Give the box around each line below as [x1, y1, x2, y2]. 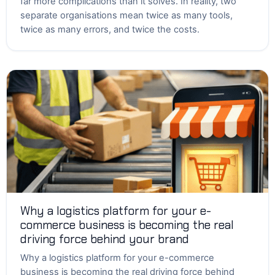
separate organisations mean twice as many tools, [20, 10, 233, 21]
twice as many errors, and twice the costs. [20, 24, 199, 35]
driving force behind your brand [20, 231, 189, 247]
